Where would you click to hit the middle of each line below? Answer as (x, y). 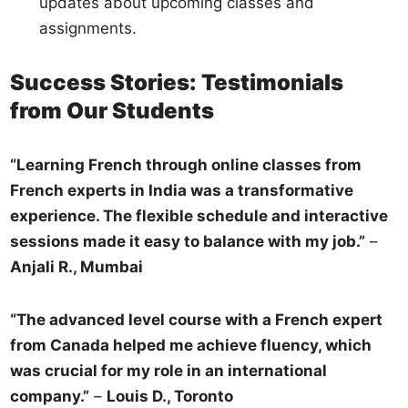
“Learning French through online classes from (186, 164)
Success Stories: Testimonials (177, 82)
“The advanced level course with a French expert (197, 319)
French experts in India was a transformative (182, 190)
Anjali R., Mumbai (77, 266)
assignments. (88, 28)
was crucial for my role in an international (169, 370)
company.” (50, 396)
